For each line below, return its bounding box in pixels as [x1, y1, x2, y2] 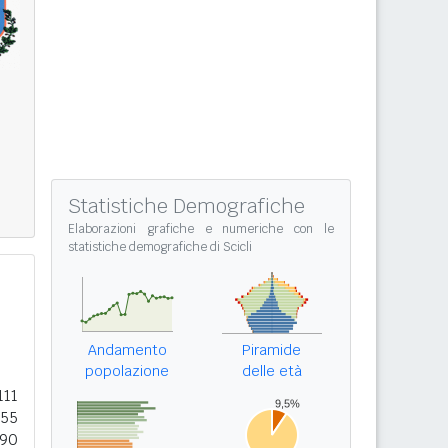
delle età [241, 362, 302, 380]
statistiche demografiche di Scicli [68, 239, 252, 255]
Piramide [242, 341, 301, 359]
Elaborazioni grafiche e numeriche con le [68, 221, 334, 237]
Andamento [87, 341, 167, 359]
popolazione [85, 362, 169, 380]
